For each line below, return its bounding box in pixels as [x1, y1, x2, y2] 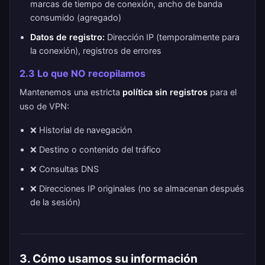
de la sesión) [30, 197, 80, 207]
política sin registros [122, 87, 208, 97]
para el [208, 87, 237, 97]
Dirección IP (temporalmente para [105, 32, 240, 42]
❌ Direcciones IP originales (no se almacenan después [30, 183, 244, 193]
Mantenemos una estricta [20, 87, 122, 97]
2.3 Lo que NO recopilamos [20, 67, 146, 79]
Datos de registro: [30, 32, 105, 42]
